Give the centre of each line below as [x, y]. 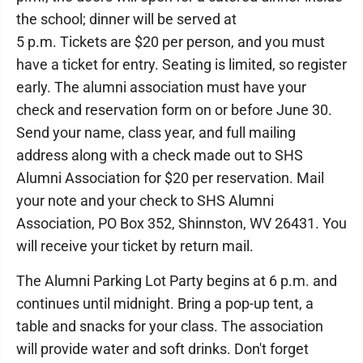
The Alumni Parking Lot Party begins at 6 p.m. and [177, 281]
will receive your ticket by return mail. [135, 246]
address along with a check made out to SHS [160, 155]
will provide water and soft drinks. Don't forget [162, 349]
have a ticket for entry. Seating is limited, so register [181, 64]
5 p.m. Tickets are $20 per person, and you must [171, 42]
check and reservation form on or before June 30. [174, 110]
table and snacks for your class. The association [170, 326]
